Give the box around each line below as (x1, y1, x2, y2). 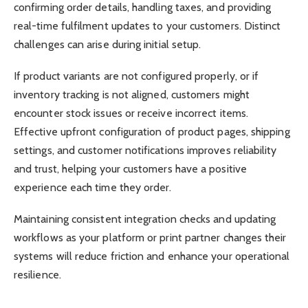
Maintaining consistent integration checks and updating (14, 212, 276, 226)
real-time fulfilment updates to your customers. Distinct (14, 19, 281, 32)
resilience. (14, 268, 61, 282)
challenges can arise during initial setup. (14, 37, 201, 51)
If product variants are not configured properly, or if (14, 69, 259, 83)
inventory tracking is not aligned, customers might (14, 88, 250, 102)
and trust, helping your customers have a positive (14, 162, 247, 176)
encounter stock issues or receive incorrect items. (14, 107, 248, 120)
